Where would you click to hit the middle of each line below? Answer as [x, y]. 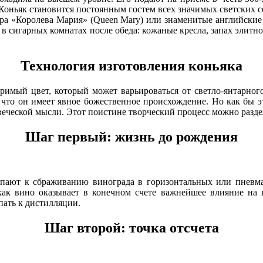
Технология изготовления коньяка [131, 66]
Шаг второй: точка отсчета [131, 227]
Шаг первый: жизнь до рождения [131, 137]
